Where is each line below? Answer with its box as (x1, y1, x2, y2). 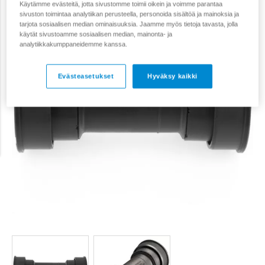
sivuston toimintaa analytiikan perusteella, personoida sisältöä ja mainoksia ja (20, 10, 240, 18)
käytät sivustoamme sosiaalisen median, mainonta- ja (20, 30, 173, 38)
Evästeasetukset (57, 72, 114, 80)
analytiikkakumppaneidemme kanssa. (20, 40, 128, 48)
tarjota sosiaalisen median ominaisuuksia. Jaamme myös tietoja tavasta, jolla (20, 20, 238, 28)
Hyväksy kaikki (147, 72, 198, 80)
